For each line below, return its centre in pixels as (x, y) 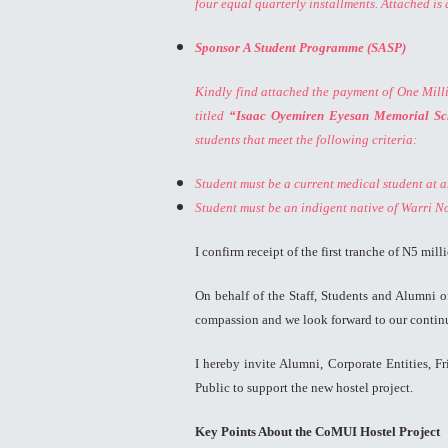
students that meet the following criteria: (306, 140)
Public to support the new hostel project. (304, 388)
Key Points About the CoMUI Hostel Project (318, 432)
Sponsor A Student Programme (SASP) (301, 48)
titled (212, 116)
